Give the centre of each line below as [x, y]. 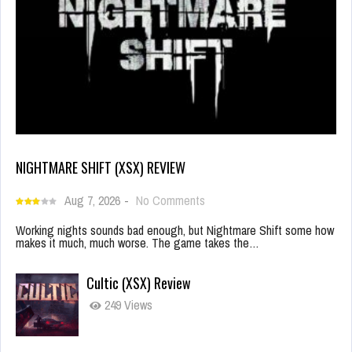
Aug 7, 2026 [92, 201]
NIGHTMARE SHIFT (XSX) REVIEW [101, 168]
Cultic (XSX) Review [139, 283]
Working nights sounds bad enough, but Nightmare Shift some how [175, 231]
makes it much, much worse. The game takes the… [137, 243]
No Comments [170, 201]
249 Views [127, 305]
